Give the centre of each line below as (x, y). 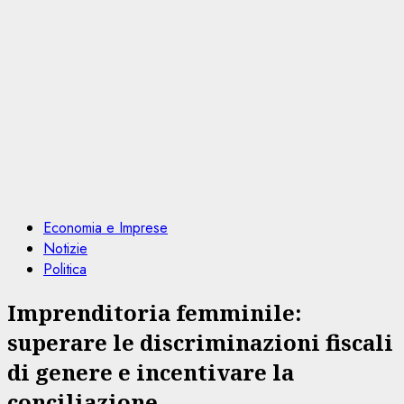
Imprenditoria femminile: (154, 312)
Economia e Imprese (106, 228)
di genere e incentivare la (151, 372)
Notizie (65, 248)
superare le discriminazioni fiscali (200, 342)
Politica (65, 269)
